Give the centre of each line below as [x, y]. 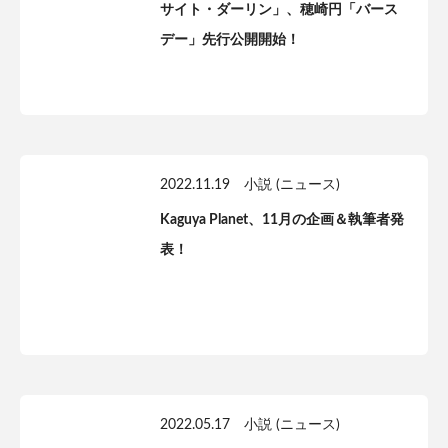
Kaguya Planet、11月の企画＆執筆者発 [282, 220]
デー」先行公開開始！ [230, 40]
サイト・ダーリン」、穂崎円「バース [279, 10]
